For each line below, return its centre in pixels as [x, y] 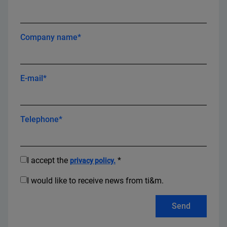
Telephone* [41, 119]
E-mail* [33, 78]
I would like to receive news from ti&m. [95, 181]
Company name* [51, 37]
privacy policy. [93, 161]
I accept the [48, 160]
